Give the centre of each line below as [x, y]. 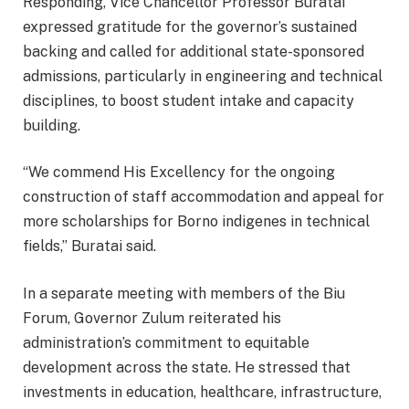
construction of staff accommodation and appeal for [204, 197]
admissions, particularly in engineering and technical [203, 76]
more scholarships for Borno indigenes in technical [196, 222]
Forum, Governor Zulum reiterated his [152, 318]
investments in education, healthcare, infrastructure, [202, 392]
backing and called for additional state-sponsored [194, 51]
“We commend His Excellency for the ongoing [179, 173]
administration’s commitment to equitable [166, 342]
